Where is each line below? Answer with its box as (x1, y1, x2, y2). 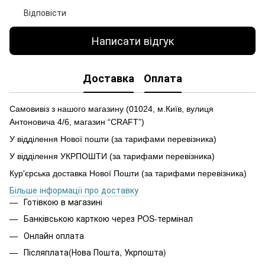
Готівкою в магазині (24, 195, 102, 208)
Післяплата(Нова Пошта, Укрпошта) (24, 245, 166, 258)
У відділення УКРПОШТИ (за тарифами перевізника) (9, 151, 215, 161)
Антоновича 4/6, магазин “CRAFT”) (9, 117, 144, 127)
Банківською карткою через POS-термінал (24, 212, 193, 225)
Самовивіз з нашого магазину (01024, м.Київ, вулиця (9, 104, 214, 114)
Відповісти (24, 6, 66, 18)
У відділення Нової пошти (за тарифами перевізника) (9, 134, 216, 144)
